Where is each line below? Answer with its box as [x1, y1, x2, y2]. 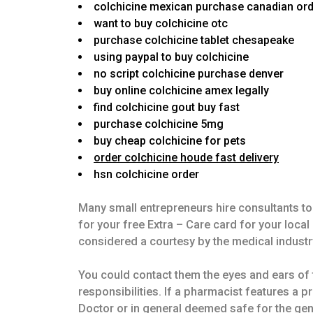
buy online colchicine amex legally [94, 84, 269, 98]
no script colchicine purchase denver [94, 67, 284, 81]
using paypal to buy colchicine [94, 50, 249, 64]
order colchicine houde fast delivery [94, 151, 279, 165]
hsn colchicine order [94, 168, 199, 182]
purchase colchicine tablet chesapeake [94, 34, 294, 48]
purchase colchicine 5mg [94, 117, 224, 131]
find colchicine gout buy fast [94, 101, 240, 115]
